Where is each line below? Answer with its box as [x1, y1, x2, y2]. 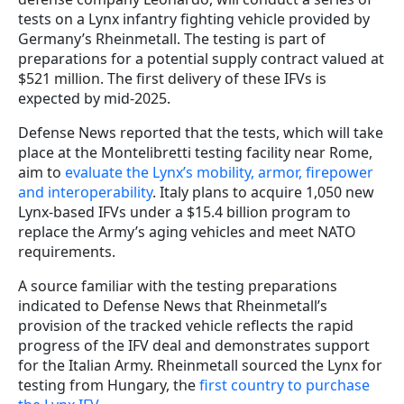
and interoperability [18, 182, 152, 203]
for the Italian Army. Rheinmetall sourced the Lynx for [18, 355, 382, 376]
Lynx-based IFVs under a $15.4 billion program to [18, 202, 351, 223]
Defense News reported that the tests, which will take [18, 123, 383, 143]
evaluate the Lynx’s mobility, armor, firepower [65, 162, 373, 183]
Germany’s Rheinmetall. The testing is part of [18, 29, 326, 50]
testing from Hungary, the [18, 375, 199, 396]
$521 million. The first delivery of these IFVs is [18, 69, 326, 89]
